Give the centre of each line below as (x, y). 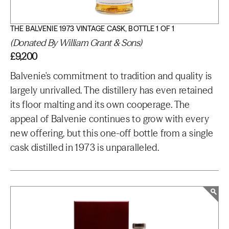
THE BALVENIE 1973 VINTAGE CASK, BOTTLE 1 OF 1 (93, 29)
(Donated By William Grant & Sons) (76, 43)
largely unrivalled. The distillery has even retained (112, 90)
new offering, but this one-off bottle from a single (112, 133)
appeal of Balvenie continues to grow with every (110, 119)
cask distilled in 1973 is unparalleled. (85, 147)
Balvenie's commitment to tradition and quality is (111, 76)
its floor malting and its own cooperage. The (100, 105)
